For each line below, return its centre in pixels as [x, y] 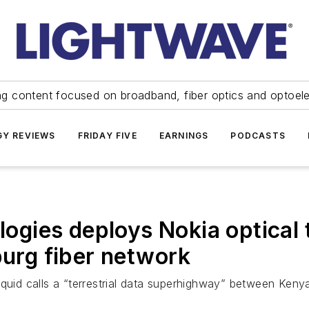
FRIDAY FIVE [107, 136]
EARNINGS [184, 136]
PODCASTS [258, 136]
